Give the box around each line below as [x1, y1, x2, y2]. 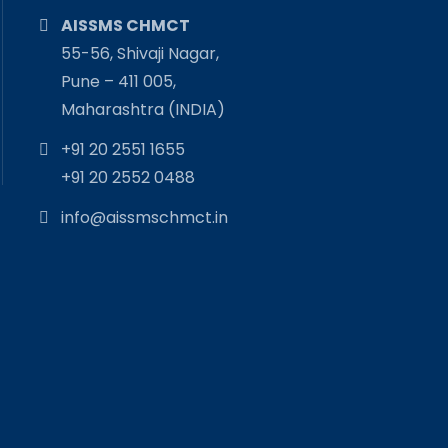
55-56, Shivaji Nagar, [61, 41, 220, 65]
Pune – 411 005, [61, 69, 177, 93]
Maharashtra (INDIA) [61, 97, 226, 121]
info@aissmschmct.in [61, 205, 229, 229]
